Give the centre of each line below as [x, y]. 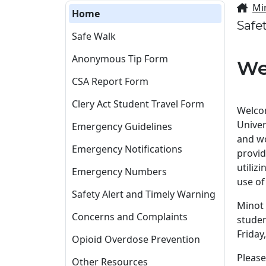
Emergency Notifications [127, 149]
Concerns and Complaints [130, 216]
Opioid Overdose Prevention [136, 239]
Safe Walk [94, 36]
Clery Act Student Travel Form [138, 104]
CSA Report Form [110, 81]
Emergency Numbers [119, 171]
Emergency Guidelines [122, 126]
